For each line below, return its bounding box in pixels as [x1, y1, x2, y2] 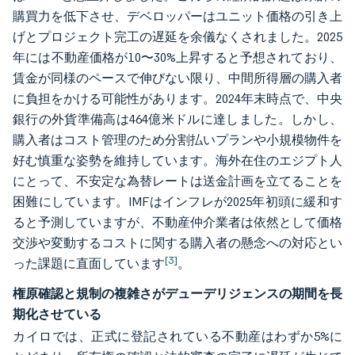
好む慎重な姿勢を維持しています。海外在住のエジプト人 [13, 153, 342, 168]
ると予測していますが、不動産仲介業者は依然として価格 [13, 215, 342, 230]
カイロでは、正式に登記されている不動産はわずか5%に [13, 329, 342, 344]
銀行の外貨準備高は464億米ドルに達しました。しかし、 [13, 112, 342, 127]
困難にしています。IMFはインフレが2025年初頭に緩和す [13, 194, 342, 209]
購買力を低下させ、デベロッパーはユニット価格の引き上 [13, 9, 342, 24]
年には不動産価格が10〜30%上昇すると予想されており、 [13, 50, 342, 65]
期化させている [13, 306, 101, 322]
